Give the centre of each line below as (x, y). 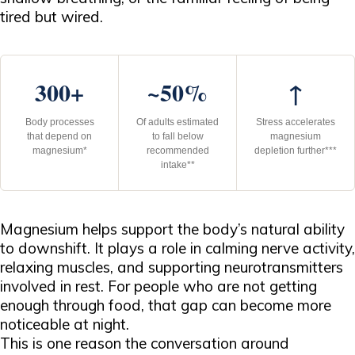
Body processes (59, 122)
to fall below (177, 136)
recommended (177, 151)
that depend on (59, 136)
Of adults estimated (177, 122)
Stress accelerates (296, 122)
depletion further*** (296, 151)
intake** (177, 165)
